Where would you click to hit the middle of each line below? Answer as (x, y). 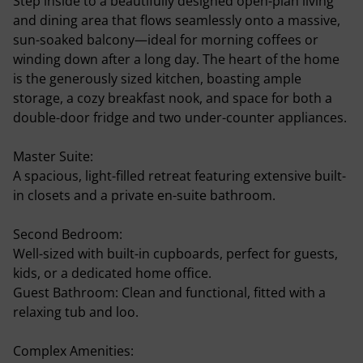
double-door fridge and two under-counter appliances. (180, 117)
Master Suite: (53, 156)
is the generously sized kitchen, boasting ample (157, 79)
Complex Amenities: (73, 351)
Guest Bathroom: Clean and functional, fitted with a (169, 293)
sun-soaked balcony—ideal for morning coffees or (166, 40)
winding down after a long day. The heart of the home (176, 59)
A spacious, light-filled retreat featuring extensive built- (179, 176)
